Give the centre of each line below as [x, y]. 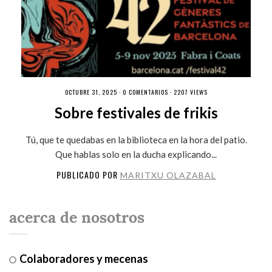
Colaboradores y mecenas [83, 258]
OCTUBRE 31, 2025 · [93, 92]
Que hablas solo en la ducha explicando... [136, 154]
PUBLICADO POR [88, 174]
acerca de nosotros [76, 217]
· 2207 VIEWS [188, 92]
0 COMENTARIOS [145, 92]
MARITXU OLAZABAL [168, 175]
